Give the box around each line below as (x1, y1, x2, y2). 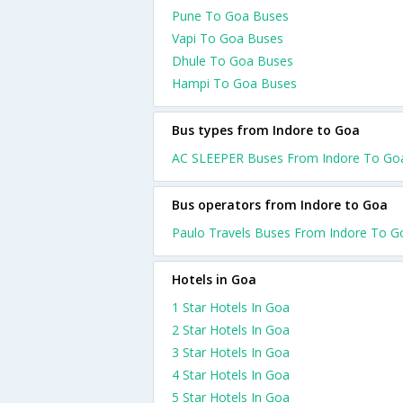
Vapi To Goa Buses (172, 30, 283, 47)
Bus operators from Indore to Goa (172, 196, 388, 213)
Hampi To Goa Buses (172, 75, 297, 92)
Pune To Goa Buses (172, 7, 289, 24)
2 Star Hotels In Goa (172, 321, 290, 338)
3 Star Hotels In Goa (172, 344, 290, 361)
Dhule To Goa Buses (172, 52, 293, 69)
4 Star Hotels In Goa (172, 366, 290, 383)
